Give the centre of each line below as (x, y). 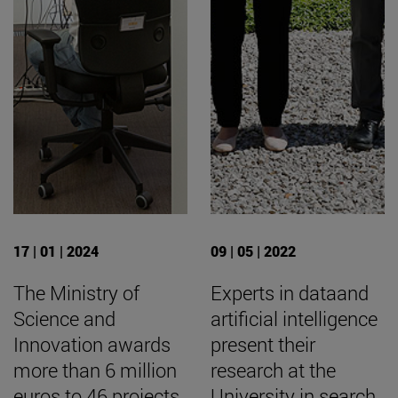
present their (263, 345)
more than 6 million (95, 370)
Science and (64, 319)
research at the (273, 370)
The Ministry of (76, 293)
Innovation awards (92, 345)
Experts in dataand (290, 293)
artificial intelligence (294, 319)
